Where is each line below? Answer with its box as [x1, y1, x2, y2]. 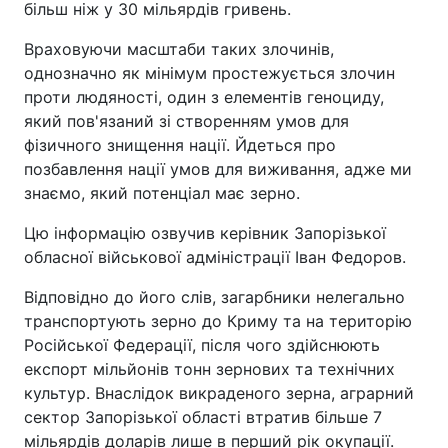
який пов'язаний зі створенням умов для [24, 111, 349, 131]
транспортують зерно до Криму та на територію [24, 311, 412, 331]
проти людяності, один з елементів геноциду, [24, 87, 384, 107]
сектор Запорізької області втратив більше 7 [24, 407, 382, 427]
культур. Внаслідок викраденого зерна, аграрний [24, 383, 414, 403]
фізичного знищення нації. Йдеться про [24, 135, 336, 155]
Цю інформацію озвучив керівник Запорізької [24, 223, 386, 243]
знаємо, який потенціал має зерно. [24, 183, 300, 203]
